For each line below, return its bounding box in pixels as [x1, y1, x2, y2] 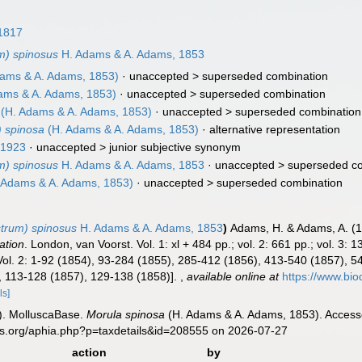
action [71, 346, 107, 359]
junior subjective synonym [109, 141, 242, 154]
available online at [187, 270, 280, 283]
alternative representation [209, 123, 341, 136]
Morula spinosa [86, 308, 166, 321]
